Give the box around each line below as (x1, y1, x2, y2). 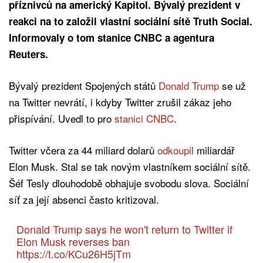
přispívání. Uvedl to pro (9, 110, 114, 126)
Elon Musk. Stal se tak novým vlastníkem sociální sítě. (9, 159, 251, 174)
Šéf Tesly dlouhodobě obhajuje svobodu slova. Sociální (9, 175, 249, 190)
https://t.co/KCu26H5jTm (16, 245, 131, 261)
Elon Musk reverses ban (16, 233, 130, 249)
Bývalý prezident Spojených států (9, 77, 159, 93)
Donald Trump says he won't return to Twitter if (16, 221, 232, 237)
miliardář (194, 142, 235, 157)
